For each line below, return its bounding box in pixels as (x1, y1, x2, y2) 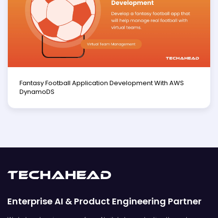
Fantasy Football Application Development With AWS (19, 78, 184, 88)
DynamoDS (19, 87, 54, 96)
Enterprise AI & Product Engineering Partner (7, 195, 201, 207)
